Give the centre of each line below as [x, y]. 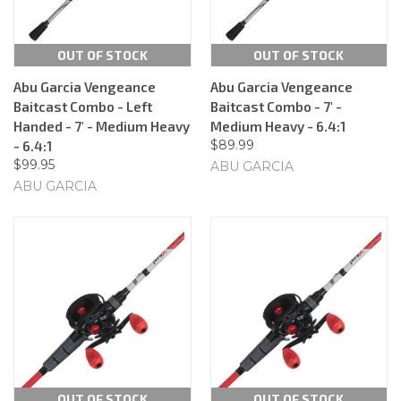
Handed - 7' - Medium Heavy [102, 126]
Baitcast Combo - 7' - [276, 106]
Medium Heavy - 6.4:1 [277, 126]
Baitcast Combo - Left [83, 106]
